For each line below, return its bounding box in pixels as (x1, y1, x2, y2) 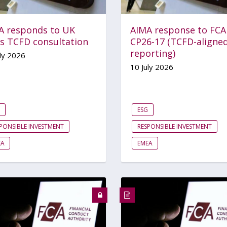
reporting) (130, 47, 175, 59)
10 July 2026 (130, 61, 173, 72)
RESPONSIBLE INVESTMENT (137, 122, 212, 131)
